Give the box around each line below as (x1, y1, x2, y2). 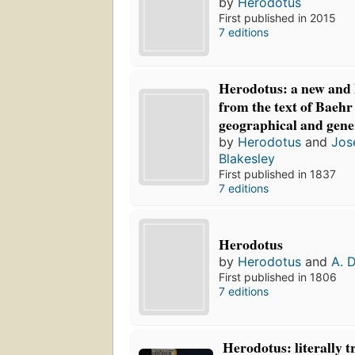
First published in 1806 (219, 269, 338, 284)
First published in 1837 (219, 166, 337, 181)
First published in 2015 (219, 10, 337, 25)
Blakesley (219, 150, 276, 166)
